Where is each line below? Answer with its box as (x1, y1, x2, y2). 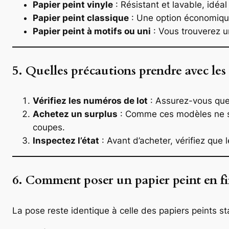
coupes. (33, 122, 65, 133)
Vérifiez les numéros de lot (33, 96, 148, 106)
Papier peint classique (33, 12, 129, 23)
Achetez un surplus (33, 109, 118, 120)
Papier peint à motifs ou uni (33, 26, 151, 36)
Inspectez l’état (33, 135, 99, 146)
